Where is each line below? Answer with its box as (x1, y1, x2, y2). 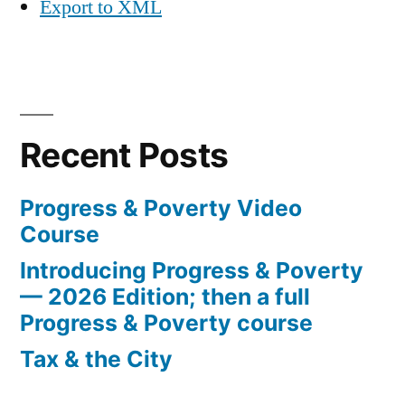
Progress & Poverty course (20, 309, 313, 337)
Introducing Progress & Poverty (20, 257, 363, 285)
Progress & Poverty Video (20, 194, 302, 222)
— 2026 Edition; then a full (20, 283, 310, 311)
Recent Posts (20, 135, 229, 176)
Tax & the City (20, 345, 173, 373)
